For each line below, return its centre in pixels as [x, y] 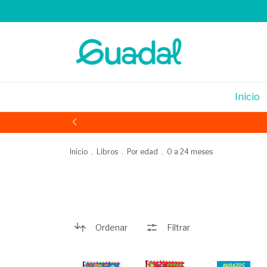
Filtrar [178, 227]
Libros [107, 152]
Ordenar [111, 227]
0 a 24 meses [190, 152]
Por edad [142, 152]
